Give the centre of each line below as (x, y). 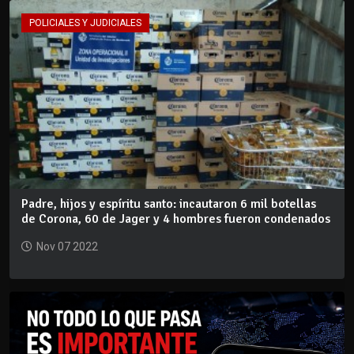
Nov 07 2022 (67, 246)
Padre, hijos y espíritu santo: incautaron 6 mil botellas (169, 203)
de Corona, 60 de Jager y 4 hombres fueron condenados (176, 218)
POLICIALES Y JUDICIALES (85, 23)
